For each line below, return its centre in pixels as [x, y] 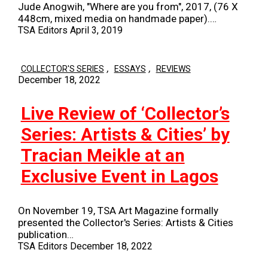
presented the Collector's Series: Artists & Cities [125, 223]
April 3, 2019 [96, 31]
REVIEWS [173, 69]
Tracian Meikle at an [103, 155]
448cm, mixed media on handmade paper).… [117, 19]
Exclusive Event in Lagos [119, 176]
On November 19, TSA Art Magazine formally [118, 211]
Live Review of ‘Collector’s [125, 113]
